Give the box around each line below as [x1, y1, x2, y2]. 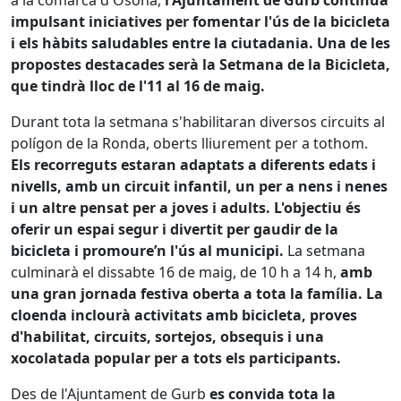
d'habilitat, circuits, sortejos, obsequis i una [11, 327, 324, 346]
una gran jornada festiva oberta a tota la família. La [11, 284, 383, 303]
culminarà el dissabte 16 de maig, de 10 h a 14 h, [11, 262, 340, 282]
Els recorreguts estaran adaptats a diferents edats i [11, 155, 376, 175]
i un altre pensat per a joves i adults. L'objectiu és [11, 198, 361, 218]
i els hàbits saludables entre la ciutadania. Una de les [11, 33, 390, 53]
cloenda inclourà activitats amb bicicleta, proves [11, 305, 357, 325]
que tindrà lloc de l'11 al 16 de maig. [11, 76, 265, 96]
